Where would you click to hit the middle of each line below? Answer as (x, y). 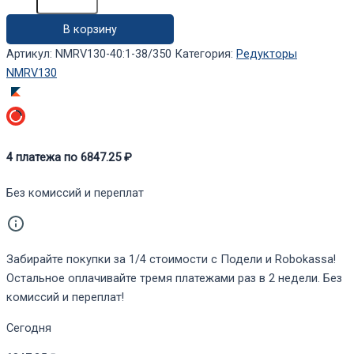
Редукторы (267, 54)
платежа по (47, 157)
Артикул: (31, 54)
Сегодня (29, 328)
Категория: (205, 54)
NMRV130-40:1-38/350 (113, 54)
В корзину (90, 30)
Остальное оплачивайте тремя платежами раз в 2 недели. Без (174, 279)
